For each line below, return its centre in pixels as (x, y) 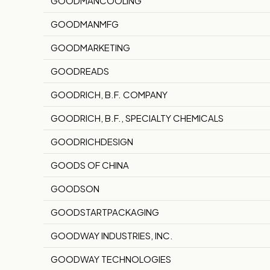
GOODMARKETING (90, 48)
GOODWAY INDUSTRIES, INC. (112, 236)
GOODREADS (80, 71)
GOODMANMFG (85, 24)
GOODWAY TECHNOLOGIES (111, 259)
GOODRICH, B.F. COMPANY (109, 95)
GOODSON (75, 189)
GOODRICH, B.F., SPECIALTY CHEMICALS (137, 118)
